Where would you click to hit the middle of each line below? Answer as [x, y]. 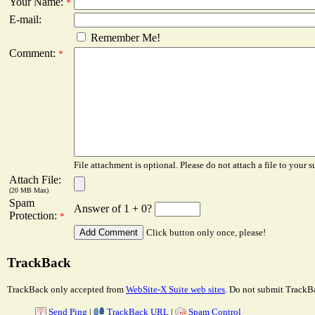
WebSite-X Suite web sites [175, 289]
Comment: [34, 53]
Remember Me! [124, 38]
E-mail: [25, 20]
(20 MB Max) [29, 191]
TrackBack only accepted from [66, 289]
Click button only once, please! [206, 233]
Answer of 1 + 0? [114, 209]
